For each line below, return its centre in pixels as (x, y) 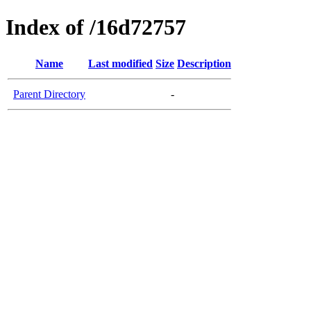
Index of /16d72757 (96, 27)
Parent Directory (49, 94)
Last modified (120, 63)
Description (204, 63)
